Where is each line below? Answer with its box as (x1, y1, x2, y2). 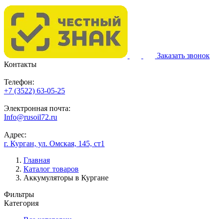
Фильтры (4, 190, 34, 198)
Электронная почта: (4, 104, 70, 112)
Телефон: (4, 78, 34, 86)
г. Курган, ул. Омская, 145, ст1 (4, 139, 105, 148)
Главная (23, 156, 50, 164)
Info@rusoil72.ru (4, 113, 57, 121)
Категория (4, 199, 39, 207)
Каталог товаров (23, 165, 79, 173)
